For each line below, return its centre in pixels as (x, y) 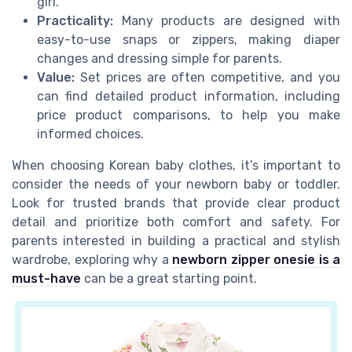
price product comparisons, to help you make (189, 115)
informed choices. (90, 134)
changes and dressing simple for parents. (159, 59)
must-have (46, 279)
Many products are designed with (227, 21)
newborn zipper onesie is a (256, 260)
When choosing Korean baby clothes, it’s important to (176, 166)
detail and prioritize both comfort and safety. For (176, 222)
